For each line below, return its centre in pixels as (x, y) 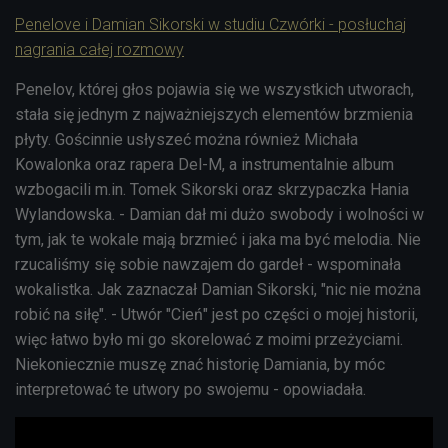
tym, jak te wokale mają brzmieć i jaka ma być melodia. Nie (218, 239)
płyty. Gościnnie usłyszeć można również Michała (186, 139)
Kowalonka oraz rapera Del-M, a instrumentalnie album (204, 164)
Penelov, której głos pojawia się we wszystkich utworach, (214, 89)
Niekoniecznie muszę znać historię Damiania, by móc (200, 364)
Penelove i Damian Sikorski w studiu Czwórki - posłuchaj (210, 24)
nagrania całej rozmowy (99, 49)
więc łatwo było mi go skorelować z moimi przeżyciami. (209, 339)
